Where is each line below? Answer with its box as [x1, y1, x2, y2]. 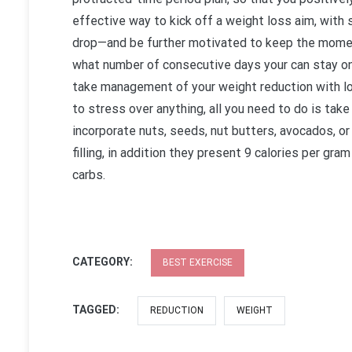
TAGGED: [72, 302, 122, 316]
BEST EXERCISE [163, 256, 233, 268]
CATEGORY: [72, 255, 135, 268]
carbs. [72, 167, 105, 182]
